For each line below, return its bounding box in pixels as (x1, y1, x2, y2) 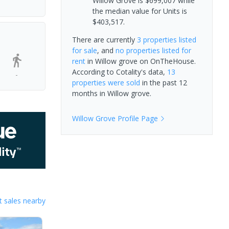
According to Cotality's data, (72, 66, 167, 77)
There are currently (72, 34, 137, 44)
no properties (115, 45, 160, 55)
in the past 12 (140, 77, 187, 87)
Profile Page (115, 113, 158, 123)
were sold (105, 77, 140, 87)
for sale (72, 45, 97, 55)
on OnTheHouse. (137, 56, 196, 66)
